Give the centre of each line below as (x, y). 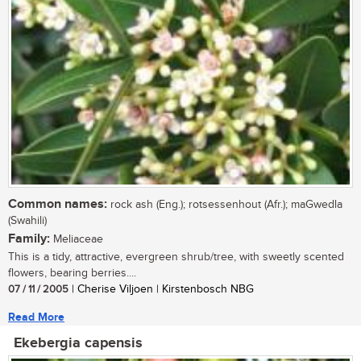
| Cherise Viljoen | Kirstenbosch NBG (161, 289)
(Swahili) (27, 220)
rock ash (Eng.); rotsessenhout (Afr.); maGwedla (225, 204)
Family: (29, 239)
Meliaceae (77, 239)
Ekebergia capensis (78, 343)
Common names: (58, 204)
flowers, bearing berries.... (72, 273)
